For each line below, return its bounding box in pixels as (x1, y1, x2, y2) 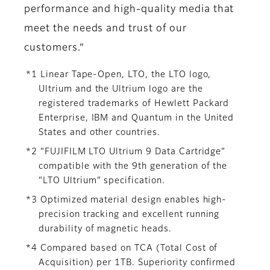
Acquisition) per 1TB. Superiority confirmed (39, 259, 236, 268)
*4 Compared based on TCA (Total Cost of (26, 244, 218, 253)
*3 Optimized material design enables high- (26, 196, 227, 205)
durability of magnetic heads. (39, 225, 172, 234)
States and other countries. (39, 128, 160, 137)
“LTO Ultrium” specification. (39, 177, 165, 186)
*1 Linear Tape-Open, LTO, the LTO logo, (26, 71, 212, 80)
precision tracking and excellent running (39, 210, 220, 219)
